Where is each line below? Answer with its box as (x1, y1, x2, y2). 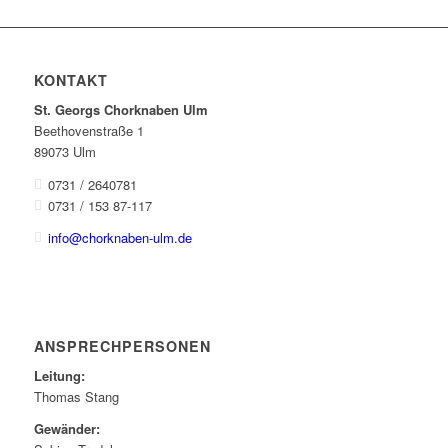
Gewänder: (33, 418, 100, 438)
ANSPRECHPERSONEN (33, 335, 211, 356)
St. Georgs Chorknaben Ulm (33, 100, 208, 120)
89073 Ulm (33, 142, 96, 162)
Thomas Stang (33, 386, 119, 406)
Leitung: (33, 365, 85, 385)
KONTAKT (33, 70, 108, 91)
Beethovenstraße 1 (33, 121, 144, 141)
